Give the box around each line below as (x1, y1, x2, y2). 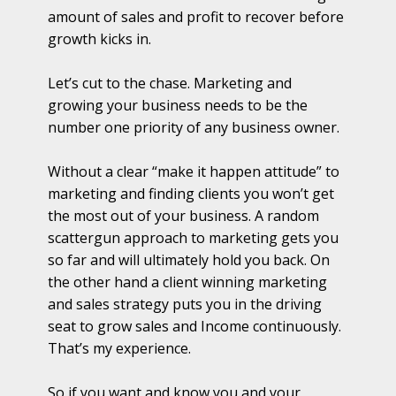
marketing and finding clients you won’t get (48, 184, 334, 204)
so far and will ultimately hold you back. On (48, 250, 330, 270)
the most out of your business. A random (48, 206, 319, 226)
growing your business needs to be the (48, 95, 308, 116)
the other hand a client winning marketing (48, 272, 327, 293)
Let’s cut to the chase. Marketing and (48, 73, 292, 94)
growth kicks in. (48, 29, 151, 49)
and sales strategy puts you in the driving (48, 294, 322, 315)
